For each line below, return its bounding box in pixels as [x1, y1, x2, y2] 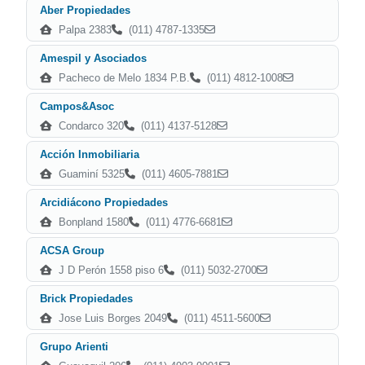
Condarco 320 [55, 120, 124, 132]
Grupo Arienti [40, 341, 108, 353]
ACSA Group [40, 244, 104, 257]
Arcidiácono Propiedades [40, 196, 168, 209]
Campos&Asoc [40, 100, 114, 112]
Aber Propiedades [40, 4, 130, 16]
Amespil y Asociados [40, 52, 147, 64]
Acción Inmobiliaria [40, 148, 139, 161]
